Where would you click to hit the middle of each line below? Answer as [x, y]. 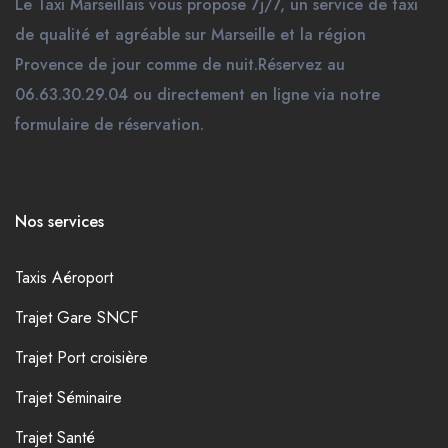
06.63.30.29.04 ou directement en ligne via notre [197, 95]
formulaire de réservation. [109, 125]
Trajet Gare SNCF [76, 318]
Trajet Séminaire [68, 398]
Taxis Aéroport [64, 278]
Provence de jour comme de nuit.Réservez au [180, 65]
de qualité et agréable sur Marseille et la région [190, 35]
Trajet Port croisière [81, 358]
